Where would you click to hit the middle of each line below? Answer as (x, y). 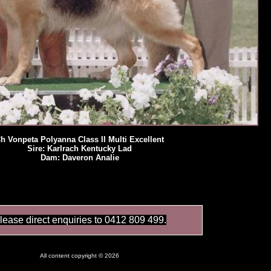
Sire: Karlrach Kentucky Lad (80, 149)
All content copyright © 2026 (80, 256)
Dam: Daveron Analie (80, 158)
